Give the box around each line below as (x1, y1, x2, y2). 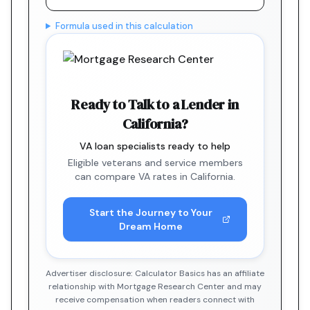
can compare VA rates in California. (75, 170, 235, 183)
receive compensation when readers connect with (55, 294, 255, 305)
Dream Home (118, 220, 183, 232)
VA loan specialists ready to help (80, 140, 230, 152)
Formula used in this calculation (55, 20, 193, 32)
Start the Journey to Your (89, 206, 212, 219)
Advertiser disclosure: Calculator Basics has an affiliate (46, 268, 264, 279)
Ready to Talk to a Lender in (71, 95, 239, 114)
